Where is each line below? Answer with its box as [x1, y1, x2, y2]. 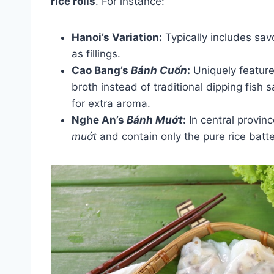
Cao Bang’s [72, 64, 131, 76]
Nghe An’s [72, 113, 127, 126]
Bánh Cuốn [131, 64, 187, 76]
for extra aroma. [72, 97, 150, 109]
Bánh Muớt [127, 113, 183, 126]
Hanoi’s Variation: [72, 31, 162, 43]
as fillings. [72, 47, 120, 60]
